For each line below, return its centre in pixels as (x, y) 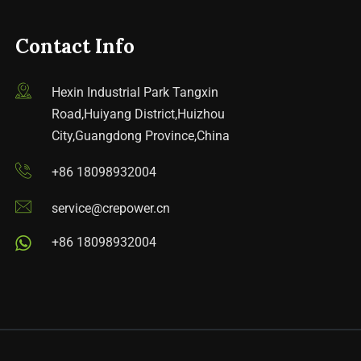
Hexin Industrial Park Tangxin (135, 92)
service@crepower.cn (111, 208)
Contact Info (75, 46)
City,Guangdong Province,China (141, 136)
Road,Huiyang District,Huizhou (138, 114)
